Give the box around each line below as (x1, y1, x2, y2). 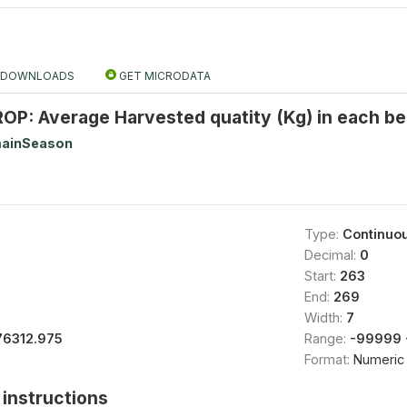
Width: (303, 310, 346, 325)
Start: (303, 268, 340, 283)
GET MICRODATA (116, 69, 211, 83)
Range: (303, 331, 350, 346)
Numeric (352, 352, 404, 367)
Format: (303, 352, 353, 367)
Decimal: (303, 247, 360, 263)
